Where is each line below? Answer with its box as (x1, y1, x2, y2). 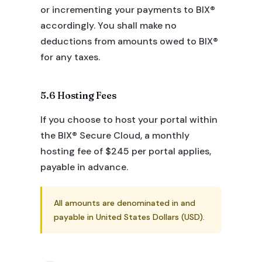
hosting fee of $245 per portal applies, (40, 145, 211, 157)
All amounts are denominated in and (53, 198, 195, 208)
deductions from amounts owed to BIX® (40, 35, 218, 47)
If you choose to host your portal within (40, 113, 218, 126)
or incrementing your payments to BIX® (40, 4, 215, 16)
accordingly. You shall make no (40, 19, 177, 32)
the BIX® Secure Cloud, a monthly (40, 129, 189, 142)
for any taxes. (40, 51, 100, 63)
